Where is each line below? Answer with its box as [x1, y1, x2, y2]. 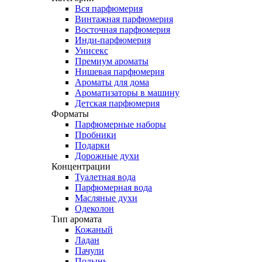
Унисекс [75, 46, 108, 56]
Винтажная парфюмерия [75, 14, 173, 24]
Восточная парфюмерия [75, 25, 170, 35]
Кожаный [75, 225, 113, 235]
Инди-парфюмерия [75, 35, 151, 45]
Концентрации [51, 161, 111, 171]
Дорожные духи [75, 151, 139, 161]
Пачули [75, 246, 104, 256]
